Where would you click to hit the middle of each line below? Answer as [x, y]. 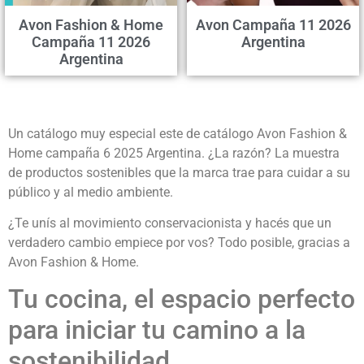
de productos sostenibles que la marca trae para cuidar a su [179, 172]
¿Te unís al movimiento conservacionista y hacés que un [170, 223]
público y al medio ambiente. [91, 192]
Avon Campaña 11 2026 [273, 24]
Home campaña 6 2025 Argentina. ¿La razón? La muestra [174, 153]
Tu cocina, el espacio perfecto [182, 299]
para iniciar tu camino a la [157, 330]
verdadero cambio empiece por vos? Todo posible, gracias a [179, 243]
